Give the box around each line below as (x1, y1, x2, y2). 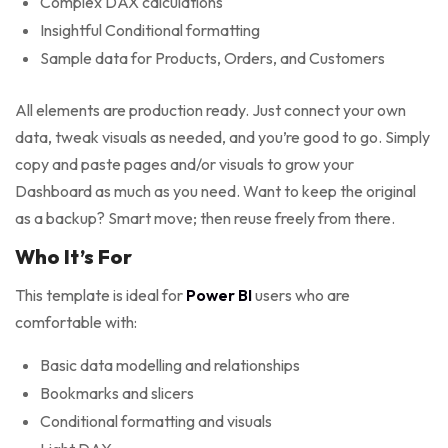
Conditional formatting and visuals (40, 411, 272, 432)
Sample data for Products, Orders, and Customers (40, 48, 385, 69)
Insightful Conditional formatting (40, 20, 260, 41)
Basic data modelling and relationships (40, 355, 300, 376)
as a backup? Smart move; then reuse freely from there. (15, 208, 395, 229)
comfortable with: (15, 312, 137, 333)
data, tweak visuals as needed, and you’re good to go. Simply (15, 127, 430, 148)
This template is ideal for (15, 285, 186, 306)
